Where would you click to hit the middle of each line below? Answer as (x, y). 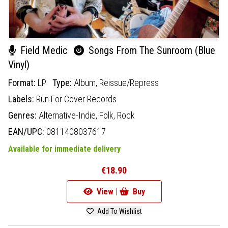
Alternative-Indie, (69, 115)
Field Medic (44, 50)
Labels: (22, 99)
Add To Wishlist (119, 211)
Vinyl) (19, 64)
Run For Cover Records (76, 99)
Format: (23, 82)
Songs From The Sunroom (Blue (151, 50)
